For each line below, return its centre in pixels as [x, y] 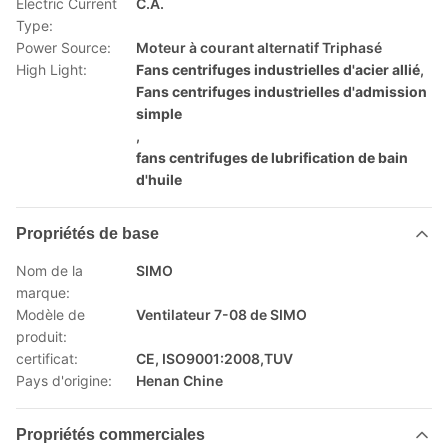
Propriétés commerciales [110, 434]
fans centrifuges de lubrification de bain [272, 157]
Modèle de [50, 314]
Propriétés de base [87, 233]
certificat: [47, 358]
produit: [41, 336]
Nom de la [49, 270]
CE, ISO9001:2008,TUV [214, 358]
